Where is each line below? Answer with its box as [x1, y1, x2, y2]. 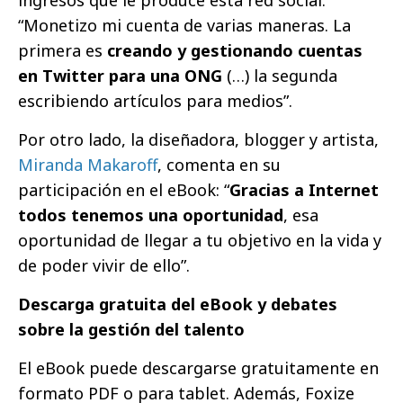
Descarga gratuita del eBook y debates [18, 292, 337, 315]
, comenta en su [157, 153, 281, 175]
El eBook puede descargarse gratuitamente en [18, 356, 379, 379]
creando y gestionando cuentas [107, 39, 363, 61]
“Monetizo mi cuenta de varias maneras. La [18, 13, 351, 36]
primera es [18, 39, 107, 61]
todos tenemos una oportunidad [18, 203, 283, 226]
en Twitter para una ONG [18, 64, 222, 86]
